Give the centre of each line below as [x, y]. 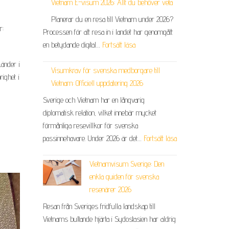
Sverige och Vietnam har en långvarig [94, 100]
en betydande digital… [72, 45]
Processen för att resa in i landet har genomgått [108, 32]
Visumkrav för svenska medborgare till [105, 71]
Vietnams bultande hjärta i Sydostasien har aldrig [109, 219]
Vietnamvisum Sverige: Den [127, 164]
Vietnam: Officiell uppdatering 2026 [97, 83]
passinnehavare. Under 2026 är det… [93, 139]
